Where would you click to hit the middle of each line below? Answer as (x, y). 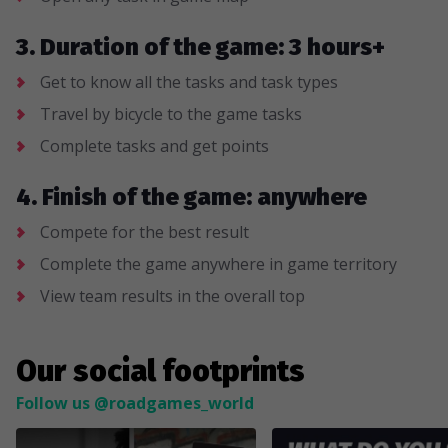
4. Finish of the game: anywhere (191, 197)
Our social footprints (160, 371)
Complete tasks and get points (154, 146)
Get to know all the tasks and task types (189, 82)
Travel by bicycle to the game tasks (171, 114)
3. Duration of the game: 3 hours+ (200, 47)
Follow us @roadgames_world (135, 403)
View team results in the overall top (172, 296)
